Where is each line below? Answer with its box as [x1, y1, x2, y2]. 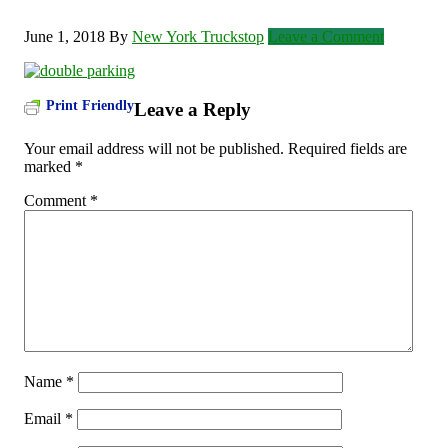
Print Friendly [46, 98, 134, 114]
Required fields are [288, 139, 407, 157]
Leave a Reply [134, 98, 251, 120]
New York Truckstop [132, 28, 264, 46]
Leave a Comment [268, 28, 384, 46]
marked [24, 157, 75, 175]
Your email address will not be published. [24, 139, 284, 157]
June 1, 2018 [24, 28, 105, 46]
